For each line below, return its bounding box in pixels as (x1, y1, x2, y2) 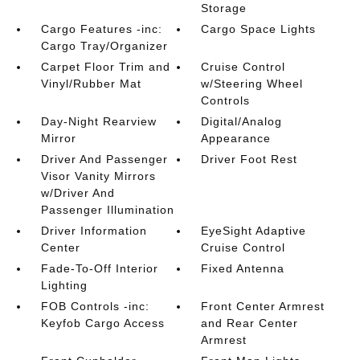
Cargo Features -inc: (40, 22, 162, 35)
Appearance (201, 131, 272, 145)
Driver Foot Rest (201, 152, 298, 166)
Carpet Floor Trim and (40, 59, 170, 73)
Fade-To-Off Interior (40, 261, 158, 275)
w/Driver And (40, 186, 115, 199)
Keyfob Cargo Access (40, 316, 165, 329)
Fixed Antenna (201, 261, 285, 275)
